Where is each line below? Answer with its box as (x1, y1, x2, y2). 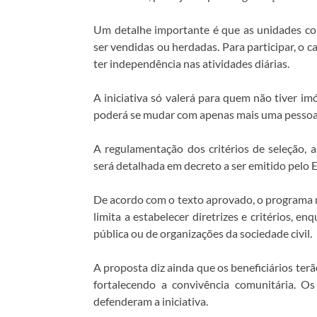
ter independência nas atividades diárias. (93, 56, 289, 70)
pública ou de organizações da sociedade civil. (93, 226, 312, 240)
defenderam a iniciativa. (93, 294, 208, 308)
